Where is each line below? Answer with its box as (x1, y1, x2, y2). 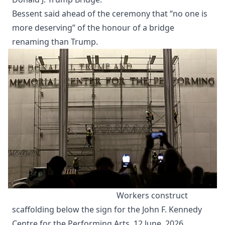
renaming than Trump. (12, 36, 98, 47)
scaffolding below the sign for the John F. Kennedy (12, 203, 202, 215)
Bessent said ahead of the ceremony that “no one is (12, 8, 207, 19)
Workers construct (117, 189, 188, 201)
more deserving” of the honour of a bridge (12, 22, 174, 33)
